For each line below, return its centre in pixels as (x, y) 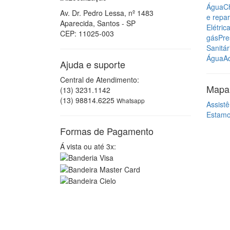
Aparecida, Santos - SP (98, 23)
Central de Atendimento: (100, 80)
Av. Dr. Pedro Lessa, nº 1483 (107, 13)
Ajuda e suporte (93, 64)
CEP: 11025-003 (87, 34)
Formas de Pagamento (107, 131)
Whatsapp (131, 101)
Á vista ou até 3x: (88, 147)
